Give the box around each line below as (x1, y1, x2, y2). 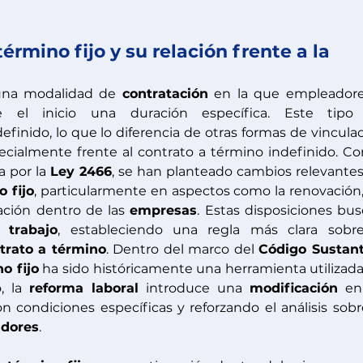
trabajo (9, 222, 58, 237)
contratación (122, 86, 208, 101)
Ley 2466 (50, 164, 112, 179)
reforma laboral (29, 280, 139, 296)
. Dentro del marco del (105, 241, 259, 257)
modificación (250, 280, 338, 296)
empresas (130, 203, 198, 218)
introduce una (139, 280, 250, 296)
